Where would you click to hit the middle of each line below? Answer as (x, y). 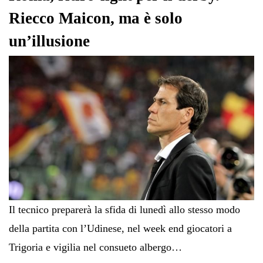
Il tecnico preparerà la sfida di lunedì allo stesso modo (124, 210)
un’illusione (49, 41)
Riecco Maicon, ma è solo (96, 18)
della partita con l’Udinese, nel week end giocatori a (120, 229)
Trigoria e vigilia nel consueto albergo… (95, 247)
